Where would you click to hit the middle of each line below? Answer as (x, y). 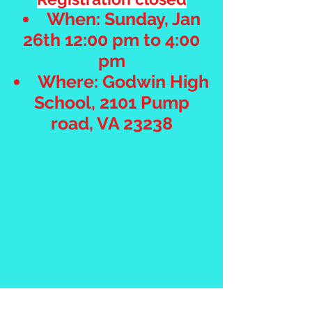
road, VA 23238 (111, 123)
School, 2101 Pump (111, 102)
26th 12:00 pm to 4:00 (111, 40)
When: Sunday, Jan (123, 19)
